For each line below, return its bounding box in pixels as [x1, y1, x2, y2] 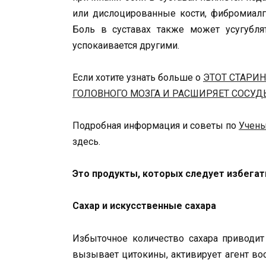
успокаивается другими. [72, 39, 179, 51]
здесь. [72, 135, 100, 147]
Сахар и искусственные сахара [72, 200, 216, 212]
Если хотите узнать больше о [72, 71, 203, 83]
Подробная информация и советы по [72, 119, 239, 131]
